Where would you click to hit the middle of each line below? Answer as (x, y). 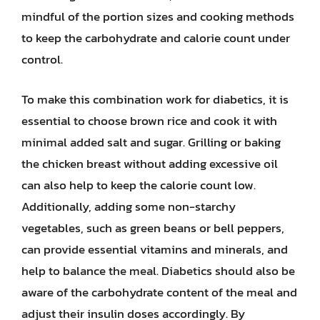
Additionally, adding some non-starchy (129, 206)
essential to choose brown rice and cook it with (149, 120)
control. (42, 59)
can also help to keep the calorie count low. (139, 185)
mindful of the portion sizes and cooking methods (158, 16)
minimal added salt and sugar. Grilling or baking (151, 142)
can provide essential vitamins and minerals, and (155, 249)
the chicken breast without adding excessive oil (150, 163)
